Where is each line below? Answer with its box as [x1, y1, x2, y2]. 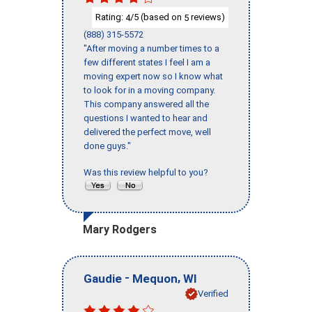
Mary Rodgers [83, 223, 157, 237]
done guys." [84, 141, 131, 152]
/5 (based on [130, 11, 184, 22]
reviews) [189, 11, 225, 22]
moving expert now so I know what [84, 71, 223, 82]
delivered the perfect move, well [84, 127, 211, 138]
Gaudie [84, 271, 122, 286]
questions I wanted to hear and [84, 113, 208, 124]
